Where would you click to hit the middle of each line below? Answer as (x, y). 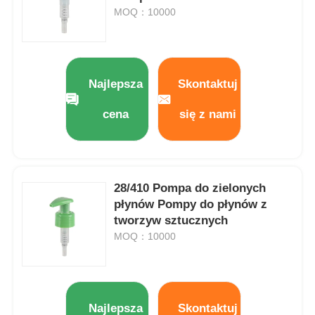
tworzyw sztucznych (171, 220)
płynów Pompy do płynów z (191, 204)
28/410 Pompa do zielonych (190, 188)
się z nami (208, 115)
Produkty (49, 266)
